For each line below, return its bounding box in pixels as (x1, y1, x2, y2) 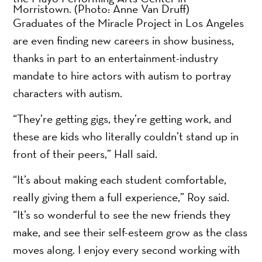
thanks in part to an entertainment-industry (13, 50, 219, 65)
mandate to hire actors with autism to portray (13, 67, 232, 83)
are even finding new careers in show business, (13, 32, 235, 48)
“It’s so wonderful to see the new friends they (13, 206, 231, 222)
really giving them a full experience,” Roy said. (13, 189, 230, 205)
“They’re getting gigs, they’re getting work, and (13, 111, 232, 126)
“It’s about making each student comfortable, (13, 171, 227, 187)
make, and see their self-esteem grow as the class (13, 224, 248, 240)
